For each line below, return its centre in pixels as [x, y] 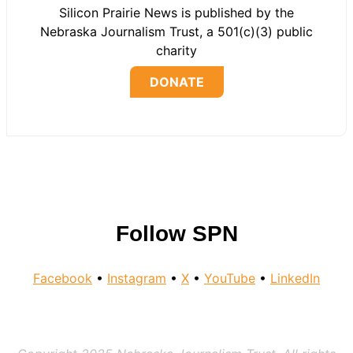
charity [176, 50]
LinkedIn [295, 279]
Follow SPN [176, 234]
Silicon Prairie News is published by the [176, 13]
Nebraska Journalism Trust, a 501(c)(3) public [176, 32]
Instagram [137, 279]
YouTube [230, 279]
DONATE [176, 82]
